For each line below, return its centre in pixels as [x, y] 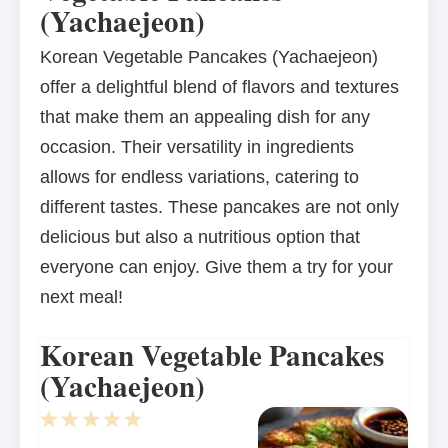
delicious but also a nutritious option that [200, 237]
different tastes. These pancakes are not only [219, 207]
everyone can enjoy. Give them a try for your [216, 267]
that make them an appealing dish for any [205, 117]
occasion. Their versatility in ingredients [197, 147]
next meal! [81, 297]
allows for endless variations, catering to [199, 177]
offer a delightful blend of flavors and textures [219, 87]
